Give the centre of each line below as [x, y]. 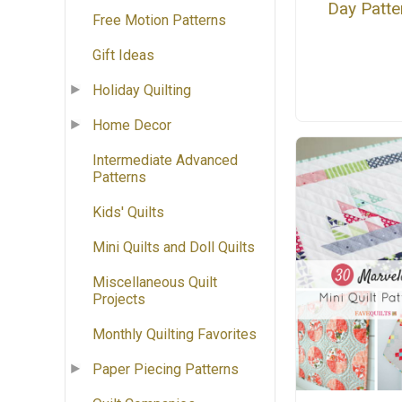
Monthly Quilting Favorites [175, 335]
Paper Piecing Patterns [166, 370]
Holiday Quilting [142, 91]
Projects [119, 300]
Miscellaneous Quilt [155, 283]
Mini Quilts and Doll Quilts [174, 248]
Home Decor [132, 126]
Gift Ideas [123, 56]
